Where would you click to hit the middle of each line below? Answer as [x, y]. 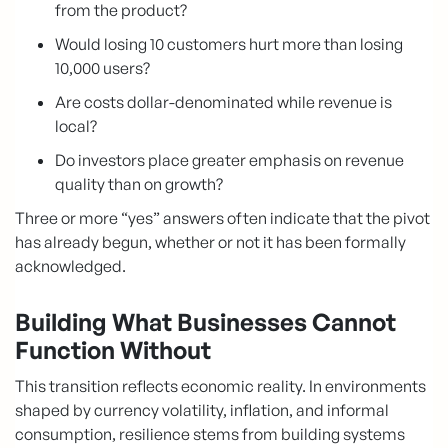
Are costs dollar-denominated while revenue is [223, 101]
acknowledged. [70, 265]
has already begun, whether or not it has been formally [210, 241]
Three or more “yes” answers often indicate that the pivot [222, 217]
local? [76, 125]
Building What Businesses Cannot [205, 321]
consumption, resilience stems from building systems [210, 433]
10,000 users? [102, 67]
